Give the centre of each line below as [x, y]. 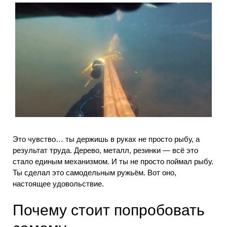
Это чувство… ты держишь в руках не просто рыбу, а [106, 139]
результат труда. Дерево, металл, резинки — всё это [105, 150]
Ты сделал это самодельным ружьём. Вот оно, [94, 173]
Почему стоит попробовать [109, 210]
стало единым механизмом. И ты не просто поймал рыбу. [113, 162]
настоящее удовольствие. [58, 184]
